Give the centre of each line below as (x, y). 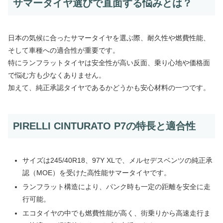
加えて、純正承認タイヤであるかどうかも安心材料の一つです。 (109, 87)
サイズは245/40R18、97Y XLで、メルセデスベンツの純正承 (117, 160)
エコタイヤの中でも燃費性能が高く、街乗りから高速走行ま (116, 213)
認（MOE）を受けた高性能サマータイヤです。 (96, 172)
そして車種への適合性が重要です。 (64, 50)
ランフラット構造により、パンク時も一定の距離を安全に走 (116, 186)
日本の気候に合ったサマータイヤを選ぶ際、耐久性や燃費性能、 (109, 38)
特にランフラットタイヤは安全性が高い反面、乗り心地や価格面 (109, 62)
